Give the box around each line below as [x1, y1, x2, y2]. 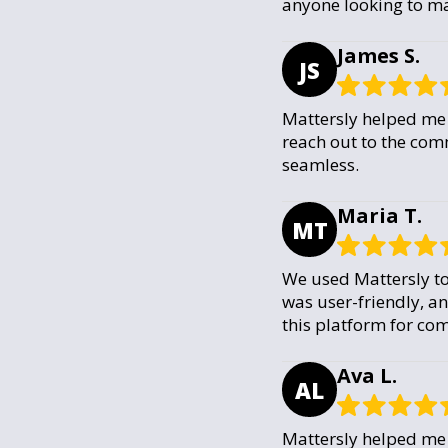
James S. [337, 42, 420, 69]
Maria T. [337, 202, 422, 229]
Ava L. [337, 362, 397, 389]
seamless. [282, 153, 359, 176]
